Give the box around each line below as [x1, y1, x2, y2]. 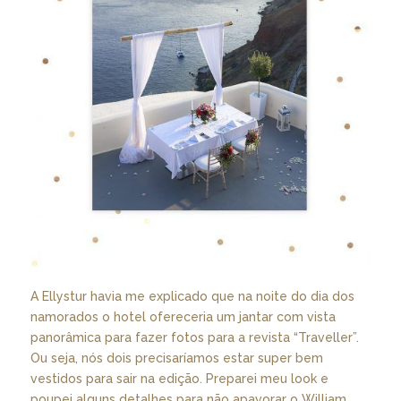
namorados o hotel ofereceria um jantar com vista [30, 309, 336, 324]
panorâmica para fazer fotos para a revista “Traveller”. [30, 329, 359, 345]
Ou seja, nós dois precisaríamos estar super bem [30, 350, 323, 365]
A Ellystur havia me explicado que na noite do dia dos [30, 288, 354, 303]
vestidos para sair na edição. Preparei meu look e [30, 371, 328, 386]
